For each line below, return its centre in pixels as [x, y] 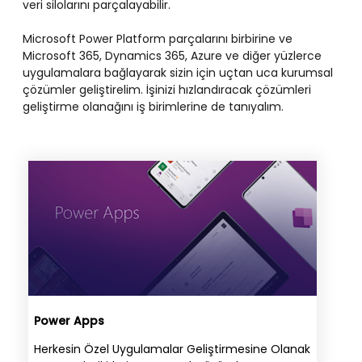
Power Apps [69, 320]
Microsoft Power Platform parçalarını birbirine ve [158, 39]
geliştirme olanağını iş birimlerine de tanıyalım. [153, 107]
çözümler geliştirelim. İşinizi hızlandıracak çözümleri [167, 90]
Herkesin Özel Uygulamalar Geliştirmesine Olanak [172, 349]
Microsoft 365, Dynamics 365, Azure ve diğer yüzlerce [172, 56]
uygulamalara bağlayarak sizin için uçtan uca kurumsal [178, 73]
